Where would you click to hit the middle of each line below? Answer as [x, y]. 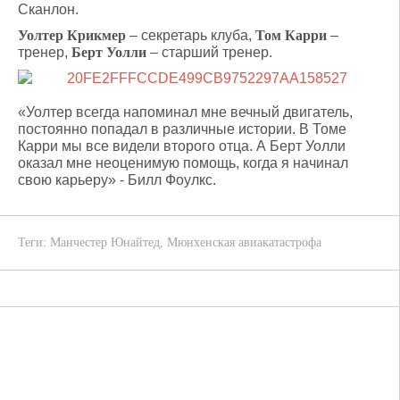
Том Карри [291, 35]
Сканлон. [48, 9]
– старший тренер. [209, 52]
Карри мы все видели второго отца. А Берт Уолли [182, 146]
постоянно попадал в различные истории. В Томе [182, 129]
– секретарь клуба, [191, 35]
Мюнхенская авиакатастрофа [244, 242]
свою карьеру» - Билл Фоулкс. [117, 180]
